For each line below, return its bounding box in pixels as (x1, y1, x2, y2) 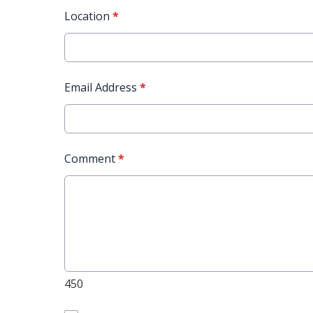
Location (64, 8, 112, 24)
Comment (64, 151, 118, 166)
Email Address (64, 80, 140, 95)
